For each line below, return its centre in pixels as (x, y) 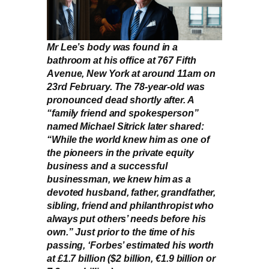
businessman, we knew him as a (119, 179)
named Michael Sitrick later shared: (125, 126)
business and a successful (107, 165)
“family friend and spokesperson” (123, 113)
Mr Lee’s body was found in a (113, 47)
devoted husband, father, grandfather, (131, 192)
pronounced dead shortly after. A (120, 99)
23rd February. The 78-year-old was (126, 86)
